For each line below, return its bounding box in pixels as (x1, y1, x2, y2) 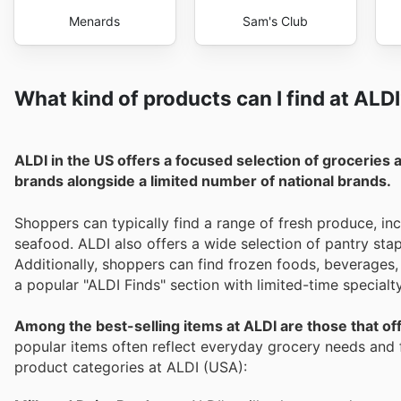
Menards (69, 13, 121, 29)
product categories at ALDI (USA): (14, 357, 247, 376)
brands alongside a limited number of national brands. (14, 172, 391, 191)
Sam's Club (243, 13, 309, 29)
